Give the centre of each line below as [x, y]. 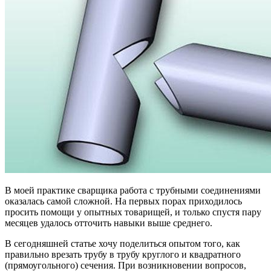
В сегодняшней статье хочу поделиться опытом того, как [122, 243]
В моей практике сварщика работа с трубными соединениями [133, 190]
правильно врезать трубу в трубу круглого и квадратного [123, 254]
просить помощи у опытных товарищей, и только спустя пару [133, 212]
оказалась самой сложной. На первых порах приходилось [123, 201]
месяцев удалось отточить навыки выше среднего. [109, 223]
